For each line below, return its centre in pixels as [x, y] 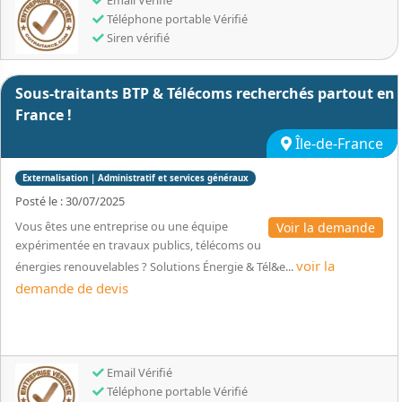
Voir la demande [326, 227]
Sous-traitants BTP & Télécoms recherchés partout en [205, 93]
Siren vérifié [137, 38]
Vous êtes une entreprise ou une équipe [122, 226]
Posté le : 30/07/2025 [70, 201]
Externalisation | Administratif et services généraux [135, 178]
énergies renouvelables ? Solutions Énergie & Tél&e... [156, 267]
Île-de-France [337, 144]
